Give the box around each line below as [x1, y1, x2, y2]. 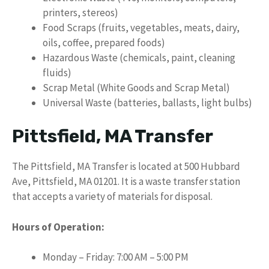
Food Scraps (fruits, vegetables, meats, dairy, [43, 20, 240, 34]
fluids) [43, 65, 71, 79]
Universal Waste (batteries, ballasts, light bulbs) [43, 95, 252, 109]
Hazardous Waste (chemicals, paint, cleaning [43, 50, 235, 64]
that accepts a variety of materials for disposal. [12, 190, 213, 203]
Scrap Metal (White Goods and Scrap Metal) [43, 80, 230, 94]
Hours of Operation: [12, 220, 104, 234]
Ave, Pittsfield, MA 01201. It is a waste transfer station [12, 175, 240, 188]
